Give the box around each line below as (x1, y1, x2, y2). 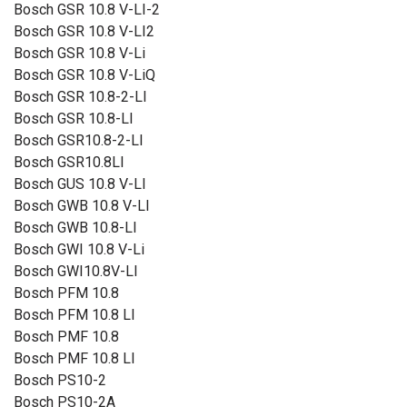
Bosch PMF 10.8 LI (14, 350, 135, 367)
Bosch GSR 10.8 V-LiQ (14, 66, 155, 84)
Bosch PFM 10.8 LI (14, 306, 135, 323)
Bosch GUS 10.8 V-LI (14, 175, 146, 193)
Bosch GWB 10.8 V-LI (14, 197, 150, 214)
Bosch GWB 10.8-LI (14, 219, 137, 236)
